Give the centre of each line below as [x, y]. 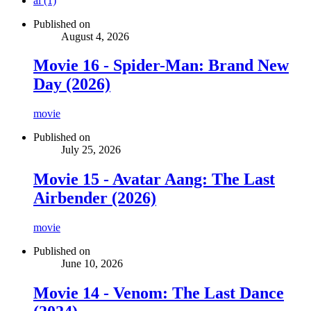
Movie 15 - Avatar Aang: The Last [154, 179]
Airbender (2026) [95, 198]
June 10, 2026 [92, 264]
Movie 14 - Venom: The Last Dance [159, 293]
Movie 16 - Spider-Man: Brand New [161, 66]
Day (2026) [72, 84]
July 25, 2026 [91, 150]
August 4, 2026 [95, 36]
